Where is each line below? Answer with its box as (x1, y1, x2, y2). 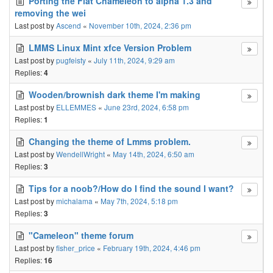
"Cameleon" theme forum (29, 229, 133, 241)
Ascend (56, 20, 81, 30)
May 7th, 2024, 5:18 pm (101, 196, 178, 206)
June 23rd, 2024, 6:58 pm (104, 102, 189, 112)
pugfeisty (56, 55, 86, 65)
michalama (56, 196, 93, 206)
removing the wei (15, 7, 86, 19)
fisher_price (56, 243, 95, 253)
